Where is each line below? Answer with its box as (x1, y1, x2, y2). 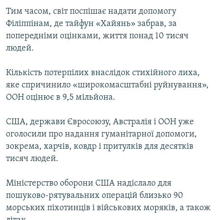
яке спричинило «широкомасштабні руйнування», (6, 81, 209, 90)
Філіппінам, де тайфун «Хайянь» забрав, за (6, 19, 177, 29)
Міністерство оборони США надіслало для (6, 179, 171, 189)
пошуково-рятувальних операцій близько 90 (6, 191, 183, 201)
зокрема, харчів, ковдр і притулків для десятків (6, 142, 193, 152)
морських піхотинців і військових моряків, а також (6, 203, 211, 213)
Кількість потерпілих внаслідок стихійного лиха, (6, 68, 200, 78)
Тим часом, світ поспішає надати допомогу (6, 7, 176, 17)
